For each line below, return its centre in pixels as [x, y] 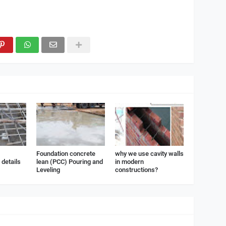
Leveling [48, 169]
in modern [129, 161]
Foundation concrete [66, 153]
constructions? [136, 169]
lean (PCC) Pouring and [69, 161]
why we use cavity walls [149, 153]
